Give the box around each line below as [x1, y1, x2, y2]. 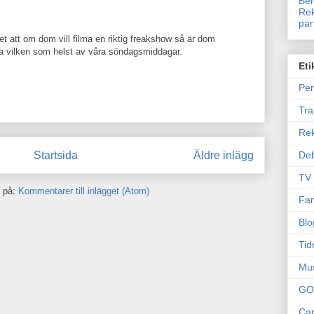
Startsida [34, 149, 78, 161]
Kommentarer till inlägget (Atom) [18, 185, 149, 196]
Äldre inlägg [193, 149, 254, 161]
